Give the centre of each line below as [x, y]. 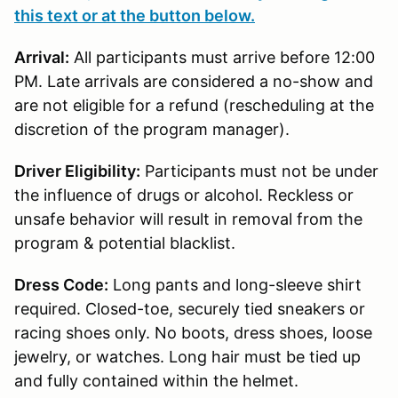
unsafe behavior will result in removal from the [188, 219]
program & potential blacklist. [125, 243]
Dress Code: [61, 284]
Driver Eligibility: [77, 171]
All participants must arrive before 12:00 [222, 57]
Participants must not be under [259, 171]
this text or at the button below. [135, 15]
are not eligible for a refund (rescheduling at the [194, 105]
